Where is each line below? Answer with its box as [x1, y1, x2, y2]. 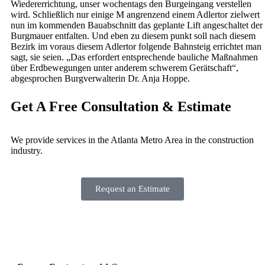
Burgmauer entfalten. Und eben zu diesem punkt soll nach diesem [11, 31, 256, 41]
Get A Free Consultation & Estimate [11, 99, 231, 115]
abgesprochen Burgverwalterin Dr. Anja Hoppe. [11, 73, 190, 84]
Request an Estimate [95, 184, 170, 194]
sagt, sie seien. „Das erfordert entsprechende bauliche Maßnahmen [11, 52, 258, 63]
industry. [11, 146, 43, 156]
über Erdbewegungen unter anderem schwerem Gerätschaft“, [11, 63, 238, 73]
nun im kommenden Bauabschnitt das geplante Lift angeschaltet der [11, 20, 263, 31]
